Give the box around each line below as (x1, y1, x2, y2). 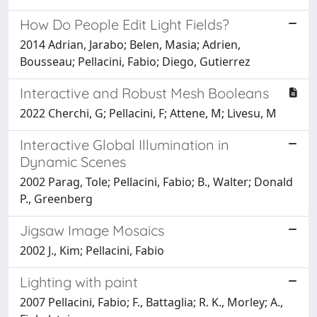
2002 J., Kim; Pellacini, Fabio (20, 242, 164, 258)
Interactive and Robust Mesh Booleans (20, 83, 269, 102)
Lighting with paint (20, 272, 138, 291)
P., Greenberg (20, 190, 93, 207)
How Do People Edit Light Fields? (20, 15, 229, 33)
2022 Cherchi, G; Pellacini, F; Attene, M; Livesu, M (20, 105, 277, 121)
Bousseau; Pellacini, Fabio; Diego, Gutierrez (20, 53, 250, 69)
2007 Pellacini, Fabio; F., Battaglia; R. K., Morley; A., (20, 294, 283, 310)
